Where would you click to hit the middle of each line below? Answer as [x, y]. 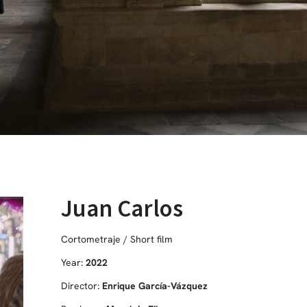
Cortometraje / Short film [116, 239]
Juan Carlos [122, 208]
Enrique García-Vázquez [155, 285]
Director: [81, 285]
